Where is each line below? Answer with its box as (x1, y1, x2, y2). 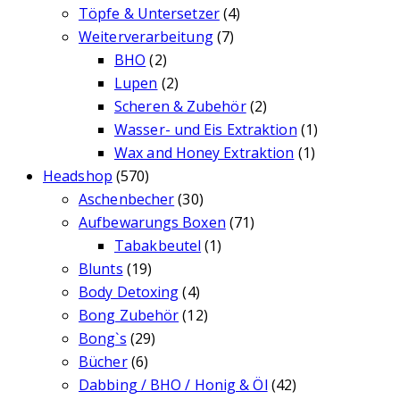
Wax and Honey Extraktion (114, 143, 295, 163)
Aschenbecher (79, 189, 175, 210)
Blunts (79, 259, 123, 279)
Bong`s (79, 329, 127, 349)
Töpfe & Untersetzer (79, 4, 220, 24)
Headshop (43, 166, 112, 187)
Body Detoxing (79, 282, 179, 303)
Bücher (79, 352, 128, 372)
